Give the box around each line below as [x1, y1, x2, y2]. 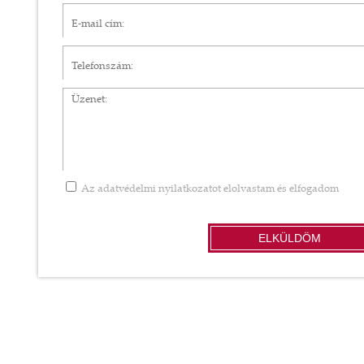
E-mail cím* [63, 6, 118, 18]
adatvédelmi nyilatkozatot [97, 184, 221, 196]
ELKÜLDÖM [258, 232, 321, 245]
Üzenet [63, 90, 97, 102]
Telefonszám [63, 48, 123, 60]
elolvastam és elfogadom [221, 184, 339, 196]
